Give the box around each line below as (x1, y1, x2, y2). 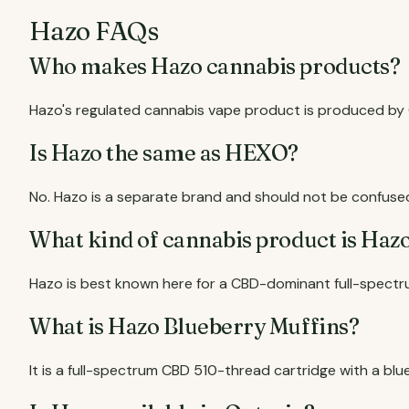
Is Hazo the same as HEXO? (29, 140, 299, 166)
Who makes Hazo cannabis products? (29, 53, 401, 79)
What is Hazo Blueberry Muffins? (29, 313, 360, 340)
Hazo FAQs (29, 16, 158, 47)
